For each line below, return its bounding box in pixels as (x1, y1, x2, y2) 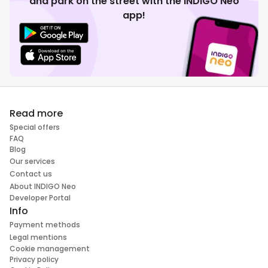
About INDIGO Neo (10, 181, 76, 192)
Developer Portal (10, 193, 71, 203)
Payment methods (10, 220, 80, 230)
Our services (10, 156, 55, 167)
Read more (10, 106, 63, 121)
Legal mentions (10, 232, 67, 243)
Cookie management (10, 243, 90, 254)
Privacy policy (10, 254, 59, 265)
